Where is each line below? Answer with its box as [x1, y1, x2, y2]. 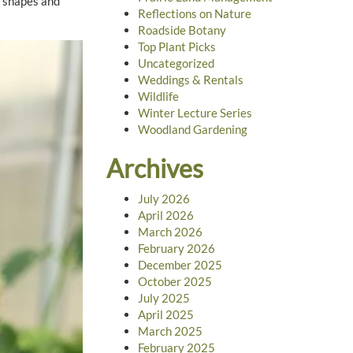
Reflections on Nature [137, 6, 251, 21]
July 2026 [137, 191, 190, 206]
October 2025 [137, 273, 212, 288]
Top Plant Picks [137, 39, 216, 54]
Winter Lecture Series [137, 106, 252, 121]
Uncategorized [137, 56, 214, 71]
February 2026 [137, 240, 215, 255]
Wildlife [137, 89, 179, 104]
